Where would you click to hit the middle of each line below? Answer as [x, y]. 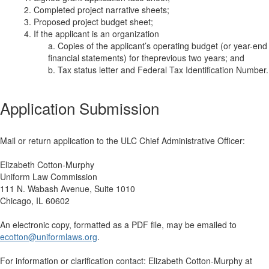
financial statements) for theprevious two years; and [146, 58]
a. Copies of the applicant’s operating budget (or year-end [158, 46]
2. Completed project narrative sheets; [97, 10]
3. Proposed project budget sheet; [89, 22]
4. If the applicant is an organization [92, 34]
